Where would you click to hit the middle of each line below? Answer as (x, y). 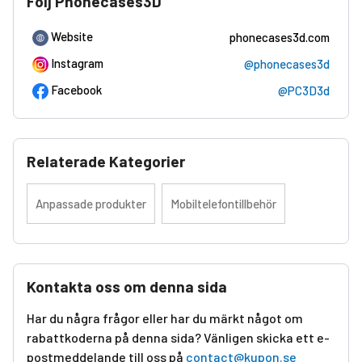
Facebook (76, 89)
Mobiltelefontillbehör (223, 203)
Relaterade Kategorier (106, 161)
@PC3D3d (304, 90)
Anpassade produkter (91, 203)
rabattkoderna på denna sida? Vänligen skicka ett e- (178, 337)
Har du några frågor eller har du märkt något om (165, 318)
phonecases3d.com (280, 37)
